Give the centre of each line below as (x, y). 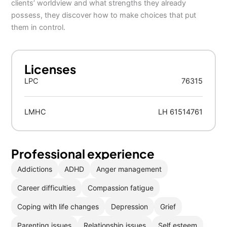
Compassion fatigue (121, 187)
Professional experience (83, 154)
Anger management (129, 169)
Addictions (35, 169)
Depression (130, 206)
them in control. (39, 27)
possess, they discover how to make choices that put (104, 15)
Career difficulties (47, 187)
